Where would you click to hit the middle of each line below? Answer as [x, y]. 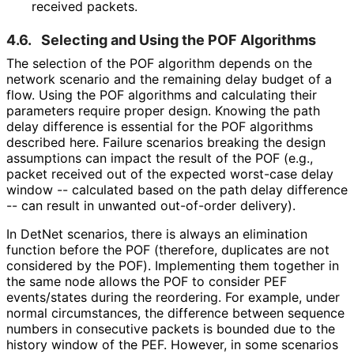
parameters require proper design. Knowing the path [163, 110]
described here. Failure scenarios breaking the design [166, 142]
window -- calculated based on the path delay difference [177, 189]
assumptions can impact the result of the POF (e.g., [160, 158]
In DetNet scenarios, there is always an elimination [157, 233]
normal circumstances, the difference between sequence [175, 313]
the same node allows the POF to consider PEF [147, 281]
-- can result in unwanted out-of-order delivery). [151, 205]
